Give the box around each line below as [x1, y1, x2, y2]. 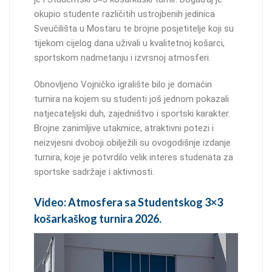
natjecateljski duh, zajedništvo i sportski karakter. [34, 108, 230, 120]
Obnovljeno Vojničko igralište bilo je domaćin [34, 79, 212, 90]
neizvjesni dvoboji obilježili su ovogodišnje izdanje [34, 137, 231, 149]
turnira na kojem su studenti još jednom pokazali [34, 93, 229, 105]
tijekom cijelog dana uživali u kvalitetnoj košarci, [34, 38, 225, 49]
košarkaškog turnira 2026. [34, 212, 161, 226]
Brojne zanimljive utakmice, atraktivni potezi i [34, 123, 214, 134]
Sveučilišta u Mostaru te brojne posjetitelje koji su [34, 23, 234, 35]
